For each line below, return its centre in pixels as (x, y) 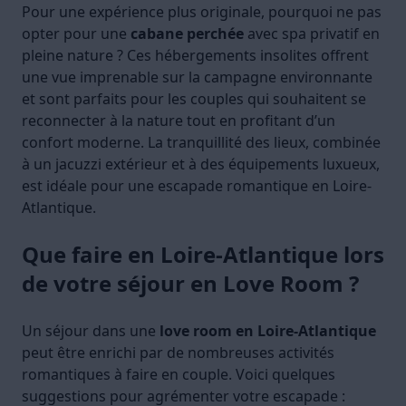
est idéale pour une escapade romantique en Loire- (197, 186)
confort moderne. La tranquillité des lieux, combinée (201, 143)
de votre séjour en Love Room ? (190, 284)
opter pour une (76, 34)
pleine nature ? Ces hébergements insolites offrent (195, 56)
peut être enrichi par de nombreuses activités (178, 353)
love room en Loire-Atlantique (268, 331)
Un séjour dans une (91, 331)
